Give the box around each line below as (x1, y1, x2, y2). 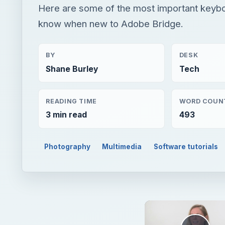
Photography (44, 143, 90, 151)
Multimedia (102, 143, 142, 151)
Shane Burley (46, 64, 98, 74)
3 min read (46, 110, 87, 120)
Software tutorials (154, 143, 218, 151)
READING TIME (46, 97, 97, 105)
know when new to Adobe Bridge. (38, 18, 183, 30)
